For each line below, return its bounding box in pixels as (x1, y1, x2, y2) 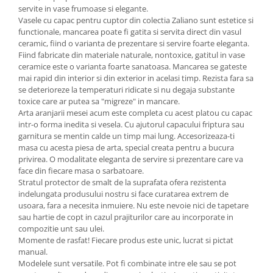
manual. (18, 246, 48, 258)
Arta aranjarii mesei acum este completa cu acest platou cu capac (18, 107, 252, 119)
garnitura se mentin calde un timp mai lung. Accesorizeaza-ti (18, 130, 235, 142)
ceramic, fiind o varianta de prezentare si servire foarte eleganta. (18, 38, 249, 49)
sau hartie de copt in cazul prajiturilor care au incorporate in (18, 211, 233, 223)
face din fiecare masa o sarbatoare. (18, 165, 144, 177)
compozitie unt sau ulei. (18, 223, 104, 235)
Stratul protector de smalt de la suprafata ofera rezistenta (18, 177, 226, 188)
